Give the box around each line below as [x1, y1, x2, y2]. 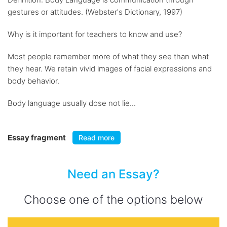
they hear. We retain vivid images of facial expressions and [8, 64, 212, 73]
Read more [79, 133, 115, 142]
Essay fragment [8, 133, 67, 142]
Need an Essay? [67, 167, 160, 181]
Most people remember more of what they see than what [8, 52, 209, 61]
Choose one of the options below [24, 193, 203, 207]
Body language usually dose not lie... [8, 98, 136, 108]
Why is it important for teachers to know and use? [8, 29, 182, 39]
